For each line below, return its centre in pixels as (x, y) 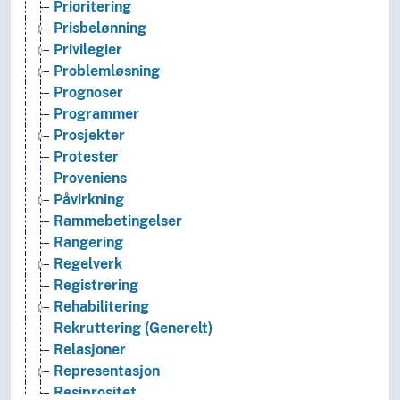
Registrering (96, 286)
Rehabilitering (101, 307)
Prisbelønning (100, 29)
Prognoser (88, 93)
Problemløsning (107, 71)
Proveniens (90, 179)
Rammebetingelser (118, 221)
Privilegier (88, 50)
